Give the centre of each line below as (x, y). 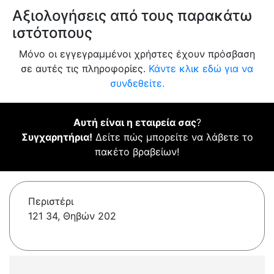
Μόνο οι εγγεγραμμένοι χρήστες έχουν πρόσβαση (137, 54)
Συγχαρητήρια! (57, 137)
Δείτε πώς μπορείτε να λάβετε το (172, 137)
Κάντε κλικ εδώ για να (201, 69)
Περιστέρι (51, 202)
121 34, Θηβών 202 (72, 216)
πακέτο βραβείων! (137, 152)
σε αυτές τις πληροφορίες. (85, 69)
